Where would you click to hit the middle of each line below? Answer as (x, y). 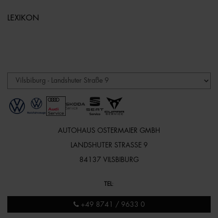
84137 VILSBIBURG (109, 159)
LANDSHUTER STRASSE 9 (107, 145)
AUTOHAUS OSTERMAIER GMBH (109, 130)
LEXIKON (23, 18)
